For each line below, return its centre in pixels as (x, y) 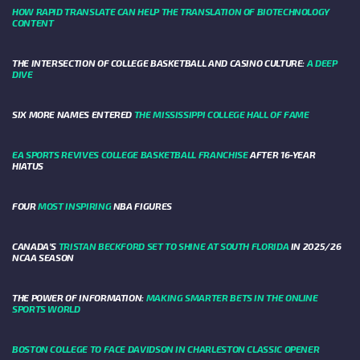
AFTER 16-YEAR (282, 155)
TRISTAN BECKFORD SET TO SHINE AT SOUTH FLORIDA (174, 246)
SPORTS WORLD (46, 309)
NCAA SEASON (43, 258)
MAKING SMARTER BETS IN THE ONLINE (232, 298)
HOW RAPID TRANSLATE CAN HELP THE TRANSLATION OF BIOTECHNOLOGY (171, 12)
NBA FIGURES (143, 206)
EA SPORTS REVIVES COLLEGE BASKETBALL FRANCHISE (130, 155)
